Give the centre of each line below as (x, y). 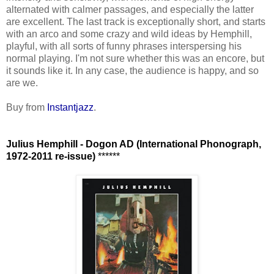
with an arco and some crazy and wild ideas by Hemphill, (129, 34)
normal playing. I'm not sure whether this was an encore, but (135, 58)
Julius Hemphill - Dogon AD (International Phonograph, (134, 144)
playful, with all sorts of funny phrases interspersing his (124, 46)
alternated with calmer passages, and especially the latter (130, 9)
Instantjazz (70, 107)
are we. (22, 83)
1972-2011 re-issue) (52, 156)
